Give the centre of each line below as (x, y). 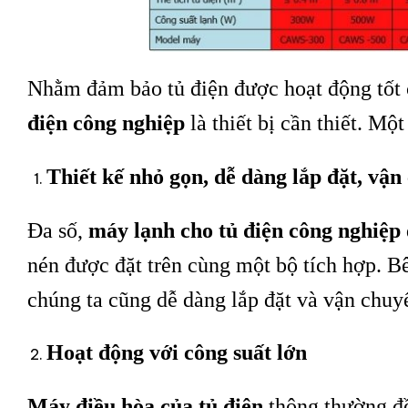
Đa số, (58, 230)
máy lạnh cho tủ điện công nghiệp (245, 230)
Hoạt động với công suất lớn (176, 353)
